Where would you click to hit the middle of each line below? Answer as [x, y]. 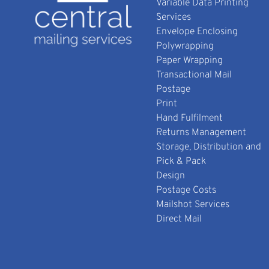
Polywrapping [185, 47]
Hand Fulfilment [190, 119]
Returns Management [201, 133]
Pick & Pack [181, 162]
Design [171, 176]
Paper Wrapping [190, 61]
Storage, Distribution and [209, 147]
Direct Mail [179, 219]
